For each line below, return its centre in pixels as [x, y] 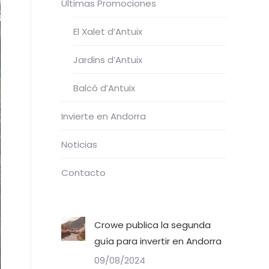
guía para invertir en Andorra [158, 241]
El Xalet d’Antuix [108, 32]
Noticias [79, 144]
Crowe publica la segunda [153, 225]
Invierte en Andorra [104, 116]
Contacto [83, 173]
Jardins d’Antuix [108, 60]
